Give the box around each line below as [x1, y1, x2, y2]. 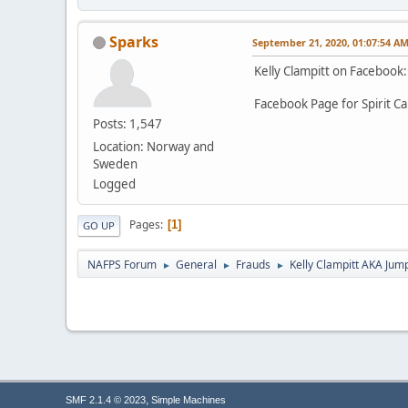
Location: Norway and [93, 138, 214, 155]
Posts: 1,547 [93, 115, 162, 132]
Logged [93, 175, 136, 192]
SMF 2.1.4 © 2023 [66, 394, 146, 405]
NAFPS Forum [87, 256, 157, 272]
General [176, 256, 217, 272]
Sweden [93, 155, 138, 172]
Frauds [236, 256, 270, 272]
